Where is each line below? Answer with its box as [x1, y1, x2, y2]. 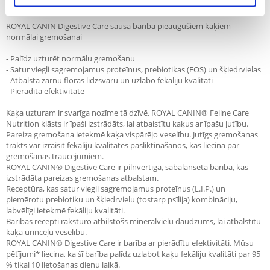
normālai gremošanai [6, 31, 82, 42]
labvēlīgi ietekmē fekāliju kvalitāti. [6, 205, 125, 216]
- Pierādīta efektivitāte [6, 86, 84, 96]
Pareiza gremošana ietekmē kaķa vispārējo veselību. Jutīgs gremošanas [6, 129, 258, 140]
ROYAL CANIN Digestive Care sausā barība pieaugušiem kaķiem [6, 20, 231, 31]
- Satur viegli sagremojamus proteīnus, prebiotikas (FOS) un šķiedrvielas [6, 64, 261, 75]
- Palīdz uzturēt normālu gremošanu [6, 53, 135, 64]
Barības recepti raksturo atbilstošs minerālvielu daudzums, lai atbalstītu [6, 216, 261, 227]
